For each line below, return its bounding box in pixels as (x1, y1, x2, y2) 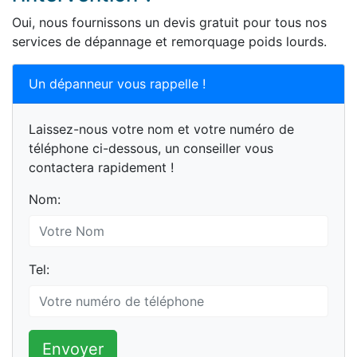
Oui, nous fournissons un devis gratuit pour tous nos (12, 14, 327, 30)
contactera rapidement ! (29, 159, 174, 175)
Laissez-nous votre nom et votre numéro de (29, 121, 294, 137)
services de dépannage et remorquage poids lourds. (12, 33, 327, 49)
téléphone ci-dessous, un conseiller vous (29, 140, 273, 156)
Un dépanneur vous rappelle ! (29, 76, 206, 92)
